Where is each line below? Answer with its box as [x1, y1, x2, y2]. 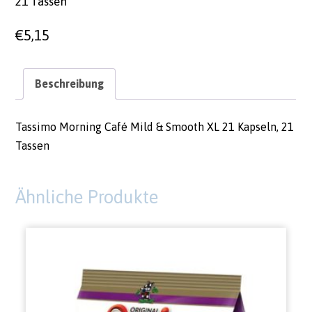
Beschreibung [35, 77, 104, 90]
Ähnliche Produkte [15, 186, 159, 208]
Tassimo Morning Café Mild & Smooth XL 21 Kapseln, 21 [15, 120, 295, 133]
